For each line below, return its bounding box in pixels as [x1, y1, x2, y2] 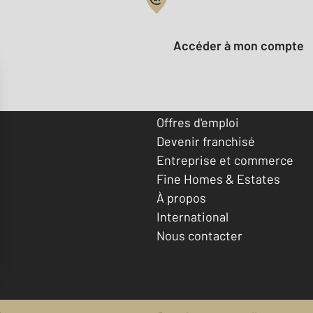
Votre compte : [156, 8, 240, 24]
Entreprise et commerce [156, 152, 293, 168]
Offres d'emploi [156, 114, 239, 130]
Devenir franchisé [156, 133, 255, 149]
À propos [156, 189, 206, 205]
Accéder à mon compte [182, 38, 304, 54]
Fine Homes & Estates [156, 170, 280, 187]
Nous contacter [156, 227, 242, 243]
